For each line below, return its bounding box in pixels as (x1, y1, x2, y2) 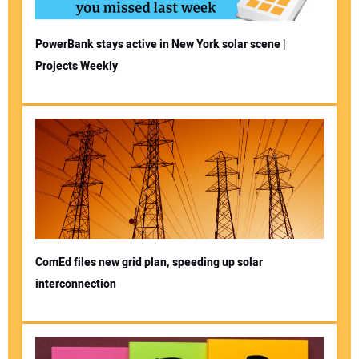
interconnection (34, 275, 116, 292)
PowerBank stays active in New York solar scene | (34, 35, 286, 53)
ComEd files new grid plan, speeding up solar (34, 253, 263, 271)
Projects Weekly (34, 57, 118, 75)
